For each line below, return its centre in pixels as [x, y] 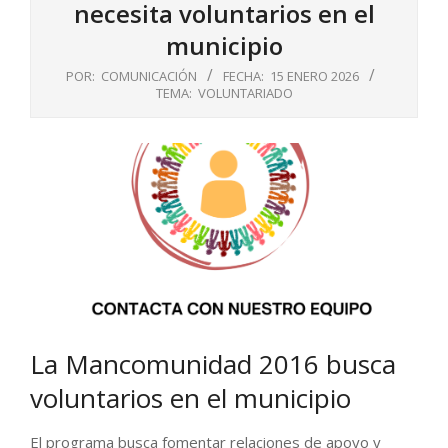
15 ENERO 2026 [314, 76]
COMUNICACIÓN [149, 76]
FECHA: [243, 76]
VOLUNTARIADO [245, 93]
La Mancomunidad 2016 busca [213, 364]
